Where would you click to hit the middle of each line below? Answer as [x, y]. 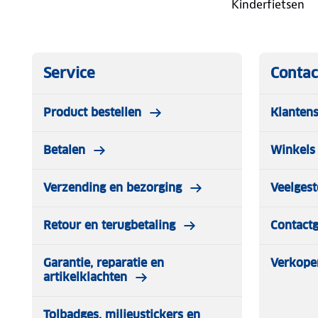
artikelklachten [85, 277]
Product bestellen [92, 112]
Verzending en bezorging [113, 187]
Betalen [64, 150]
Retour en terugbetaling [109, 225]
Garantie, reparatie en [104, 263]
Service [69, 73]
